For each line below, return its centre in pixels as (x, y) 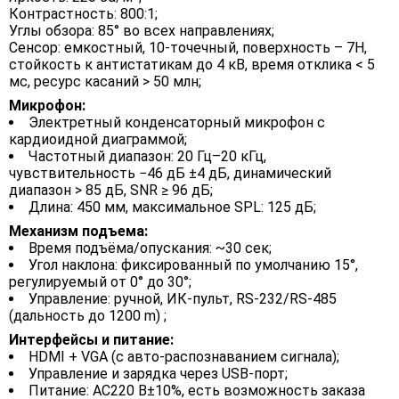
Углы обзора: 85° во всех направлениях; (142, 31)
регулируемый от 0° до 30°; (100, 282)
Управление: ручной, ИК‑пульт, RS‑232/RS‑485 (183, 299)
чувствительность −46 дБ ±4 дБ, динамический (170, 174)
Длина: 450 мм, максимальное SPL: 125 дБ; (172, 208)
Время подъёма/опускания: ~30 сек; (150, 248)
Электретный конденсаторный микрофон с (177, 123)
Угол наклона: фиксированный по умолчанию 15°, (193, 265)
